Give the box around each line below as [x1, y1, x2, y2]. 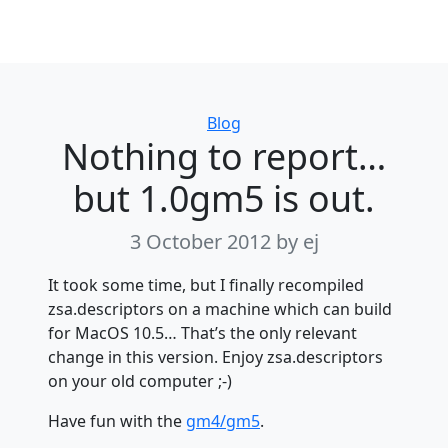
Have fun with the [48, 409, 186, 432]
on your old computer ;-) [48, 369, 232, 392]
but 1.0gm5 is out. [73, 173, 375, 222]
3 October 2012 [129, 227, 276, 255]
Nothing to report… [62, 131, 386, 180]
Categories [223, 110, 305, 133]
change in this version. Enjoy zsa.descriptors [48, 345, 383, 368]
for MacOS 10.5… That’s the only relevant [48, 321, 357, 344]
